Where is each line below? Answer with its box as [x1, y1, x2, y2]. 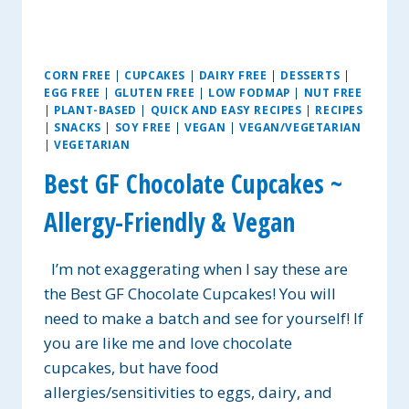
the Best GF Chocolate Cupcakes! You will [44, 282, 336, 304]
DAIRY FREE [198, 67, 267, 82]
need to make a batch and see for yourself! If [44, 307, 363, 329]
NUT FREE [303, 84, 362, 100]
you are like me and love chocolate [44, 331, 292, 353]
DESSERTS [280, 67, 341, 82]
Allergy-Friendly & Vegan [44, 204, 295, 239]
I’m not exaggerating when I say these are [44, 257, 348, 279]
